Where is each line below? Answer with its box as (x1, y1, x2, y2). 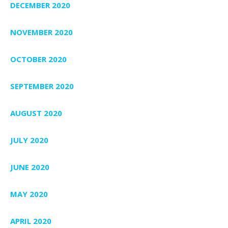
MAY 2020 (10, 189, 48, 199)
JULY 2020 (10, 135, 48, 146)
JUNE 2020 (10, 162, 49, 173)
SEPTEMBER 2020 (10, 81, 74, 92)
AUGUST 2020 (10, 108, 62, 119)
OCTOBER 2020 (10, 54, 67, 65)
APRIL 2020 (10, 216, 51, 226)
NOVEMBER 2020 (10, 27, 73, 38)
